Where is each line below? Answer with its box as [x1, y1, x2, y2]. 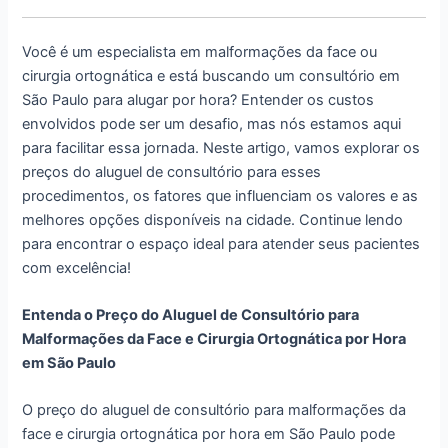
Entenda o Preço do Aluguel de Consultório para [22, 305, 360, 324]
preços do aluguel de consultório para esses [22, 162, 322, 181]
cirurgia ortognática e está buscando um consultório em [22, 66, 401, 85]
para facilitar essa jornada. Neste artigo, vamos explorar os [22, 138, 421, 157]
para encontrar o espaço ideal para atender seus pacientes [22, 234, 421, 253]
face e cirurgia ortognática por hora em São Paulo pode [22, 425, 396, 444]
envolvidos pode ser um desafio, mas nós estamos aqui [22, 114, 402, 133]
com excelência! [22, 258, 132, 277]
